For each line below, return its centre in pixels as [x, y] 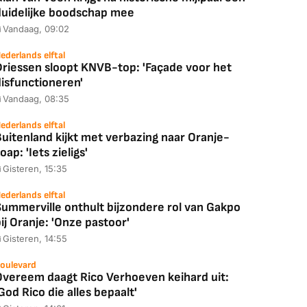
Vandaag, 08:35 [36, 99]
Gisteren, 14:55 [35, 238]
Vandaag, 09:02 [36, 29]
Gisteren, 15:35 [35, 169]
